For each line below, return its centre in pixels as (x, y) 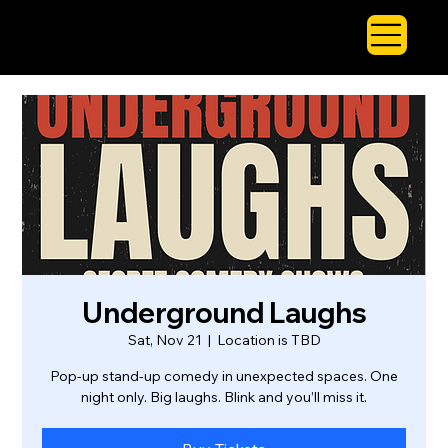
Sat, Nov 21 (164, 339)
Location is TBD (268, 339)
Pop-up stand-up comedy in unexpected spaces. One (224, 375)
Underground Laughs (224, 312)
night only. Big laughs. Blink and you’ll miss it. (224, 396)
